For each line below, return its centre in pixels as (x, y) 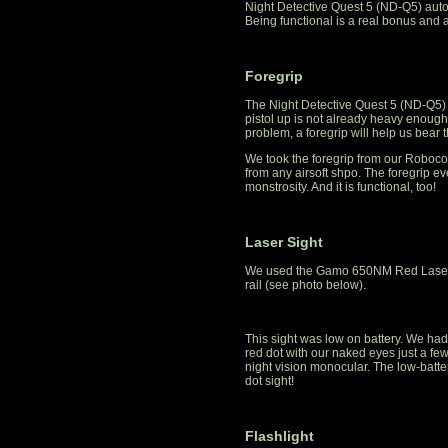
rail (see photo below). (305, 285)
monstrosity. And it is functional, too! (340, 187)
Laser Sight (284, 242)
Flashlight (279, 436)
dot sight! (269, 381)
